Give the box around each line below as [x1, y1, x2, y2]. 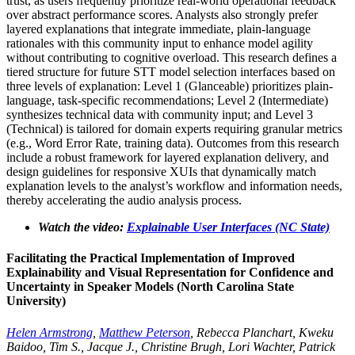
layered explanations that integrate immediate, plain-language [6, 22, 311, 36]
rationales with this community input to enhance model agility [6, 36, 313, 51]
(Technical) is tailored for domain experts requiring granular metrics [6, 122, 342, 136]
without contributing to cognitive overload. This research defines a [6, 51, 337, 65]
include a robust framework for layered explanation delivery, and [6, 151, 329, 165]
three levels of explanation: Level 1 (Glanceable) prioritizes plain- [6, 79, 333, 94]
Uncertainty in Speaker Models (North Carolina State [6, 280, 294, 294]
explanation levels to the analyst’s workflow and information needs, [6, 179, 342, 193]
